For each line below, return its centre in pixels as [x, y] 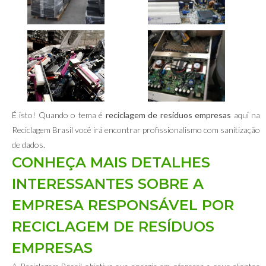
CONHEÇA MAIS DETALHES [111, 162]
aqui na [246, 115]
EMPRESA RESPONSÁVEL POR [123, 205]
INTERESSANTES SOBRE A [108, 184]
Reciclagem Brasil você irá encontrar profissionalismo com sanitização [136, 130]
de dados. [28, 145]
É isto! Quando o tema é [59, 115]
